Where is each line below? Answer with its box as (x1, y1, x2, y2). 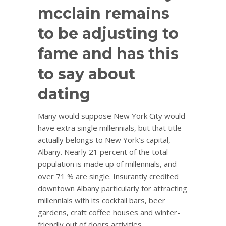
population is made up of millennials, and (38, 158, 177, 169)
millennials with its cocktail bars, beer (38, 195, 165, 205)
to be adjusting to (38, 24, 179, 43)
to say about (38, 64, 135, 83)
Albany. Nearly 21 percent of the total (38, 146, 168, 157)
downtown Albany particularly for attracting (38, 183, 187, 193)
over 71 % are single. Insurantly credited (38, 171, 179, 181)
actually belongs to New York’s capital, (38, 134, 171, 145)
